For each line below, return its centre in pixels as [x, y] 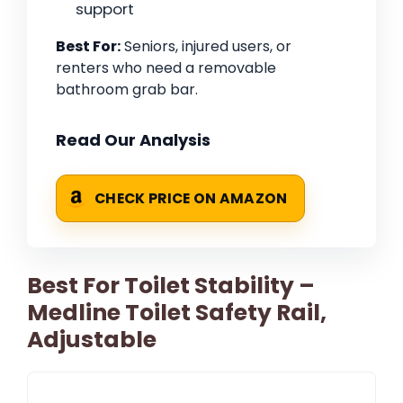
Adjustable [92, 340]
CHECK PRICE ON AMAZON [191, 199]
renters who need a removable [166, 68]
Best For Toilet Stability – [171, 286]
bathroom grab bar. [127, 90]
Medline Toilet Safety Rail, [177, 313]
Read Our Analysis [133, 140]
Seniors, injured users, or [206, 47]
